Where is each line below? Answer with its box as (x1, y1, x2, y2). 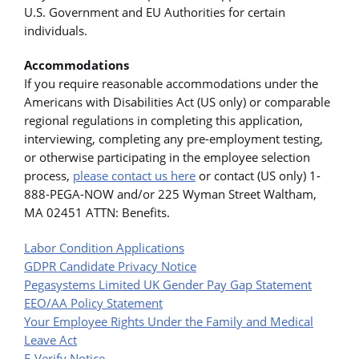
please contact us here (73, 167, 196, 184)
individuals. (24, 22, 87, 39)
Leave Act (24, 331, 77, 348)
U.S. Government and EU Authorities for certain (24, 4, 285, 21)
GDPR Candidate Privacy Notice (24, 257, 196, 274)
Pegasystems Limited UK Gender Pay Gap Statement (24, 276, 312, 292)
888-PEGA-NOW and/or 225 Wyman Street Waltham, (24, 186, 317, 203)
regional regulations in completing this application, (24, 112, 303, 129)
